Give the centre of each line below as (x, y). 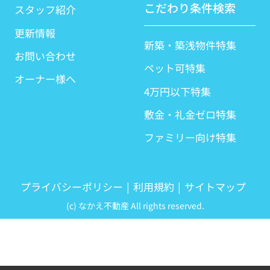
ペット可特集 (174, 68)
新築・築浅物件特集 (190, 46)
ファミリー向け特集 (190, 138)
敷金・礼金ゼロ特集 (190, 115)
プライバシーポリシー (72, 187)
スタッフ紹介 (45, 10)
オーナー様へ (45, 79)
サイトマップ (215, 187)
